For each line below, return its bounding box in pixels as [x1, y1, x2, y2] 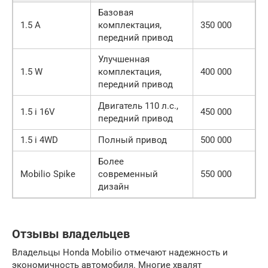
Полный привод [98, 135, 167, 146]
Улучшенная [98, 54, 150, 65]
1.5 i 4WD [20, 135, 58, 146]
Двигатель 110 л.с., [98, 100, 178, 112]
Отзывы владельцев [12, 227, 130, 242]
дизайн [98, 181, 129, 193]
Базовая [98, 7, 133, 19]
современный [98, 169, 158, 180]
